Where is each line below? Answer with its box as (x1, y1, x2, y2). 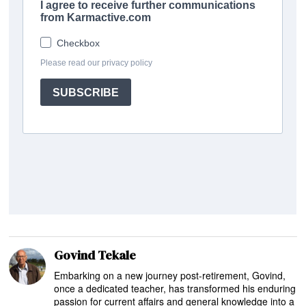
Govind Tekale (54, 246, 137, 264)
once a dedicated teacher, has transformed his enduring (54, 281, 296, 295)
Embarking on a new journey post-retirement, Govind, (54, 268, 286, 282)
